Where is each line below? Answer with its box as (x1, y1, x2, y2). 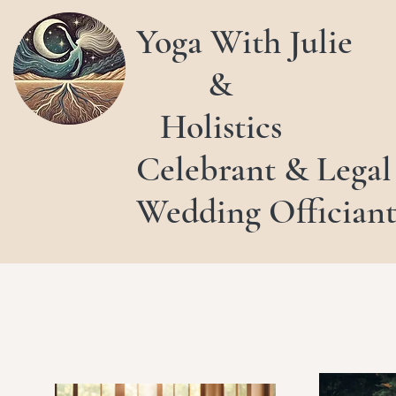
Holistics (136, 105, 282, 148)
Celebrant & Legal (136, 148, 392, 190)
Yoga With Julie (136, 20, 353, 63)
